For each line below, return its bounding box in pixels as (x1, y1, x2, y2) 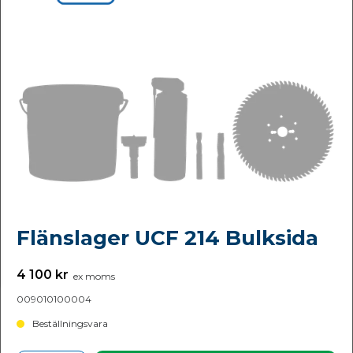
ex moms (69, 270, 115, 282)
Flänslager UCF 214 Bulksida (17, 225, 318, 251)
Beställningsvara (32, 318, 108, 329)
